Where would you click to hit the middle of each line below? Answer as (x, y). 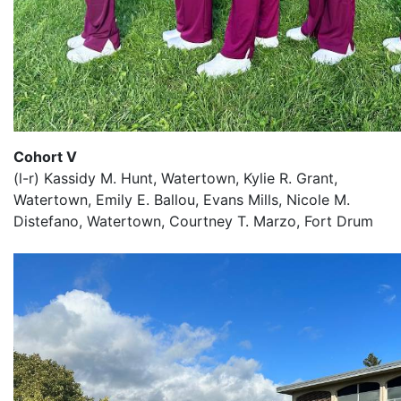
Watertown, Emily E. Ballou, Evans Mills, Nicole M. (182, 200)
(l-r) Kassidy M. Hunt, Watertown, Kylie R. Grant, (175, 178)
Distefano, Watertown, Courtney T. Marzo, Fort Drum (193, 221)
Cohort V (45, 157)
